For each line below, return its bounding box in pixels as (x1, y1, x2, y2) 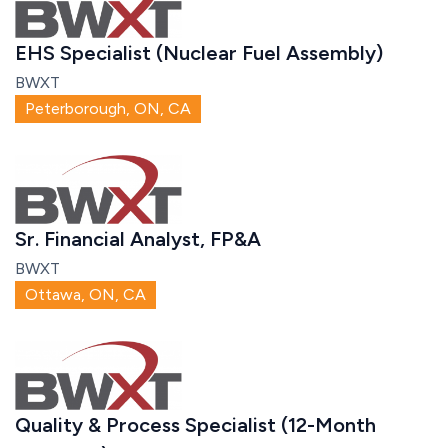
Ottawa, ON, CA (25, 285, 146, 305)
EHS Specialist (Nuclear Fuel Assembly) (15, 40, 383, 65)
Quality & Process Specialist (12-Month (15, 413, 376, 438)
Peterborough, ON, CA (25, 98, 191, 118)
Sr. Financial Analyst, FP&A (15, 227, 261, 252)
